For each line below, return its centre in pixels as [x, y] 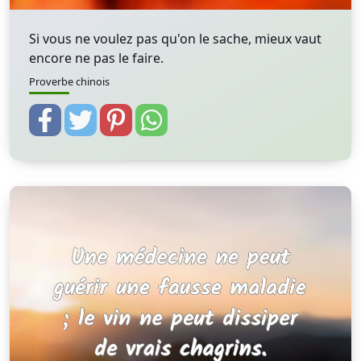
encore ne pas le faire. [96, 58]
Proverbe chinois [69, 81]
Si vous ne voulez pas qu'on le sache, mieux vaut [175, 39]
